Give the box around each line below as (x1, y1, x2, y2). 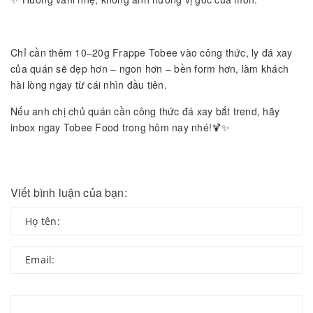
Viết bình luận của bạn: (10, 184, 127, 201)
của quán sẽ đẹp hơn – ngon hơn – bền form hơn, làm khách (10, 61, 289, 75)
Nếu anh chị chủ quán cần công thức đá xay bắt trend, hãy (10, 103, 279, 118)
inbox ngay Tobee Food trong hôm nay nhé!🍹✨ (10, 119, 231, 134)
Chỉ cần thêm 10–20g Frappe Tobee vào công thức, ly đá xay (10, 45, 293, 59)
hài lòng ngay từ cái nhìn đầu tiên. (10, 77, 167, 92)
